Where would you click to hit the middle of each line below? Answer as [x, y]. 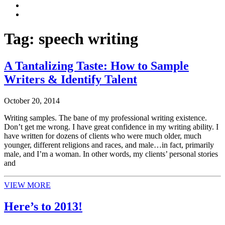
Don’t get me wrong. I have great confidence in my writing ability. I [111, 127]
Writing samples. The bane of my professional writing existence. [105, 118]
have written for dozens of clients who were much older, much [103, 136]
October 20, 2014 [32, 100]
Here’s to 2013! [43, 206]
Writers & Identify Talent [71, 79]
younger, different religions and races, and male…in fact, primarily [109, 145]
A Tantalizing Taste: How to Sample [96, 66]
